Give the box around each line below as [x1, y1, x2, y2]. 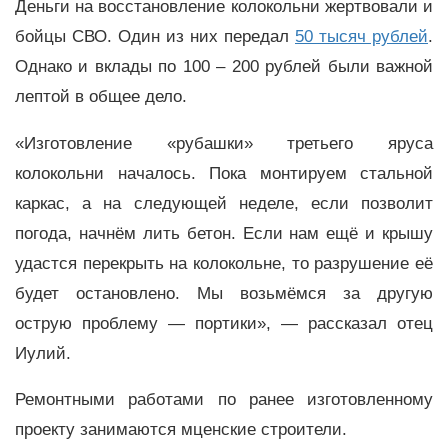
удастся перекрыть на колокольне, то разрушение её [15, 253, 433, 273]
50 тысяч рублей [295, 26, 428, 46]
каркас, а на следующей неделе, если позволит [15, 193, 433, 213]
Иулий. [15, 343, 71, 363]
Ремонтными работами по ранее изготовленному [15, 390, 433, 410]
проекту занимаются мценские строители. [15, 420, 347, 440]
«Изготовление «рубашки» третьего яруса [15, 133, 433, 153]
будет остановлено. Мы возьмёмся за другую [15, 283, 433, 303]
